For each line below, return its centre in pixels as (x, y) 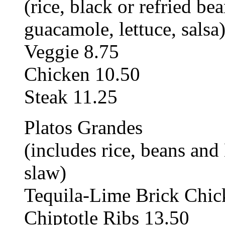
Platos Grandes (83, 127)
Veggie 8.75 (72, 51)
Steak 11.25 (71, 96)
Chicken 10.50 (82, 74)
